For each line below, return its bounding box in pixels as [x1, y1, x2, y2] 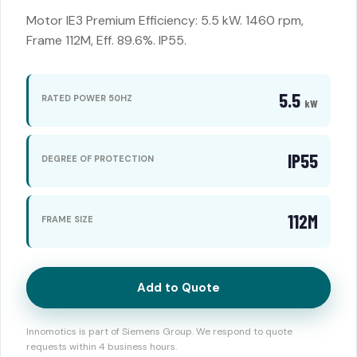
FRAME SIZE [41, 213, 93, 225]
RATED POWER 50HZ [41, 92, 132, 104]
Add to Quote [137, 280, 220, 296]
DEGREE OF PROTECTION [41, 152, 154, 164]
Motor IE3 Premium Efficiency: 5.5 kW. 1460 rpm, [26, 12, 304, 29]
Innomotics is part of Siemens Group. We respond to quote [26, 325, 292, 338]
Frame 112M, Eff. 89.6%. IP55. [26, 32, 186, 49]
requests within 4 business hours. [26, 340, 177, 353]
